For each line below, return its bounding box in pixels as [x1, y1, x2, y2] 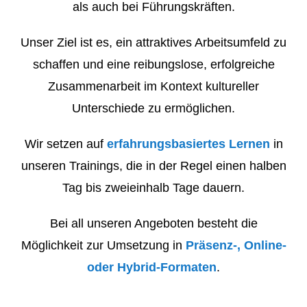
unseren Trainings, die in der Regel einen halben [21, 158, 286, 173]
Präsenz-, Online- [185, 238, 286, 252]
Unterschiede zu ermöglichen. [72, 101, 235, 115]
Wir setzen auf [24, 136, 107, 151]
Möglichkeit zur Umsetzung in [21, 238, 186, 252]
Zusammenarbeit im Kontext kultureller [48, 79, 259, 93]
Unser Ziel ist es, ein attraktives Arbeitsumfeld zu [21, 35, 286, 49]
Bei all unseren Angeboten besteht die [49, 216, 258, 230]
